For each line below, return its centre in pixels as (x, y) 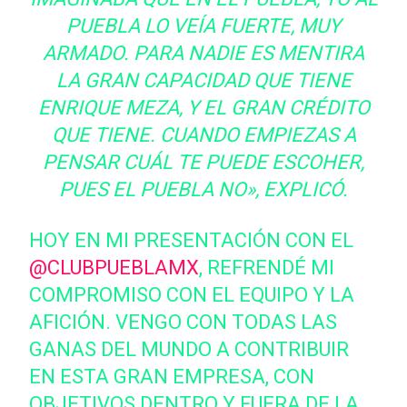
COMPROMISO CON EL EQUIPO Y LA (192, 295)
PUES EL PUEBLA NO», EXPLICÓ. (203, 189)
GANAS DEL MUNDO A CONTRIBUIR (189, 349)
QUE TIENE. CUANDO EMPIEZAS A (203, 135)
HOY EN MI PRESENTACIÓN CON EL (192, 240)
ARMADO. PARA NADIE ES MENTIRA (203, 53)
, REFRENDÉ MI (267, 268)
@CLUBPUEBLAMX (114, 268)
